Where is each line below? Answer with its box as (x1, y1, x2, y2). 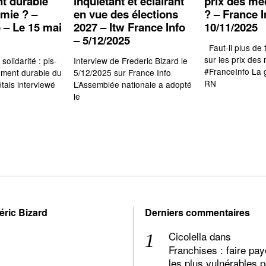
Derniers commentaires (145, 205, 250, 220)
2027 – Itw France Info (74, 18, 185, 35)
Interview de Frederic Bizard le (74, 55, 188, 67)
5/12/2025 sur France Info (74, 66, 180, 79)
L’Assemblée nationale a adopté (74, 78, 192, 91)
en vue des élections (74, 5, 178, 22)
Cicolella (169, 229, 207, 244)
